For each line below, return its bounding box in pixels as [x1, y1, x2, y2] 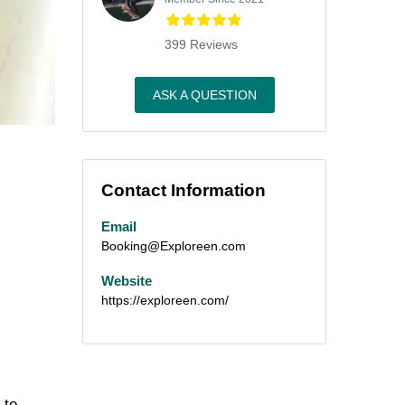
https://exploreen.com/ [101, 292, 229, 307]
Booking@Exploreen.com [101, 239, 246, 253]
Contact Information [101, 181, 266, 200]
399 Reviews [165, 37, 238, 52]
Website [101, 272, 152, 288]
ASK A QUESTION [152, 88, 257, 102]
